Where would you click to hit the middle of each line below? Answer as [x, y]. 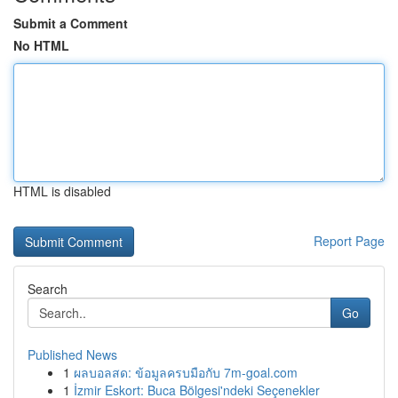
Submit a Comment [71, 23]
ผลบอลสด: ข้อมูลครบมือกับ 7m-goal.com [186, 372]
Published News [72, 354]
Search [48, 289]
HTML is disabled [62, 191]
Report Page [349, 241]
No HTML [41, 45]
